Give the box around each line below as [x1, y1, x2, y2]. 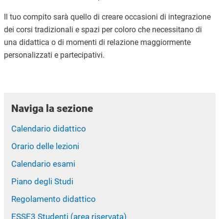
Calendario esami [11, 159, 75, 169]
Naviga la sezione [11, 103, 93, 115]
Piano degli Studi [11, 176, 73, 187]
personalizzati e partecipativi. [3, 50, 105, 60]
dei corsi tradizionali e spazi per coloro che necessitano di [3, 25, 202, 34]
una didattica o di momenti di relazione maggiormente [3, 38, 191, 47]
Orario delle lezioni [11, 141, 79, 152]
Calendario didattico [11, 124, 86, 134]
